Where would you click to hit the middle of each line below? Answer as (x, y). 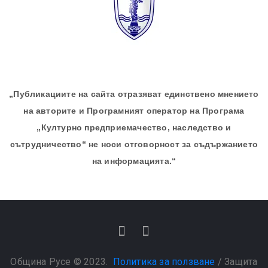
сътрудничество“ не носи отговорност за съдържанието (134, 144)
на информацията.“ (134, 161)
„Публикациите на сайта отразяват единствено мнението (134, 94)
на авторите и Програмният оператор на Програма (134, 111)
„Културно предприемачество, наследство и (134, 128)
